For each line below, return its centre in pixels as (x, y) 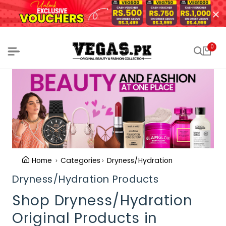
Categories (80, 160)
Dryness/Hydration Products (85, 179)
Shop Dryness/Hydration (102, 200)
